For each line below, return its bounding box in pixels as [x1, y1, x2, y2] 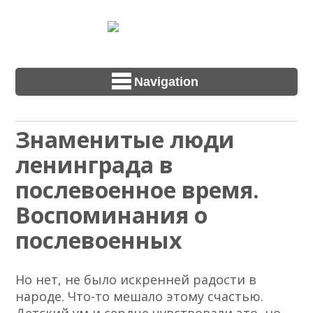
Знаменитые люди [15, 124, 235, 155]
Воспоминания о [15, 200, 208, 231]
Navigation [134, 74, 198, 89]
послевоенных [15, 225, 183, 256]
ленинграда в [15, 150, 174, 180]
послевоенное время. [15, 175, 260, 205]
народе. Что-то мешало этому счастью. [15, 288, 264, 305]
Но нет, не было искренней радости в [15, 271, 257, 289]
